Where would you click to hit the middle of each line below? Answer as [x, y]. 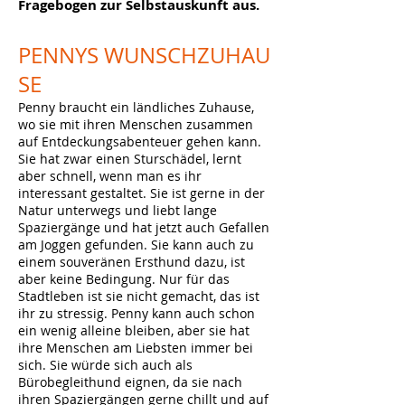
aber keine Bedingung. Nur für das [124, 279]
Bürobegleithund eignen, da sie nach [130, 382]
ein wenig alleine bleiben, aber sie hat [134, 330]
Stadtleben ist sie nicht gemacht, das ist [139, 296]
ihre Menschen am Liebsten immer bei [136, 348]
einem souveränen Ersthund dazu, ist [132, 262]
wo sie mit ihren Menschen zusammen [136, 124]
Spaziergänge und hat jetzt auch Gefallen [144, 227]
